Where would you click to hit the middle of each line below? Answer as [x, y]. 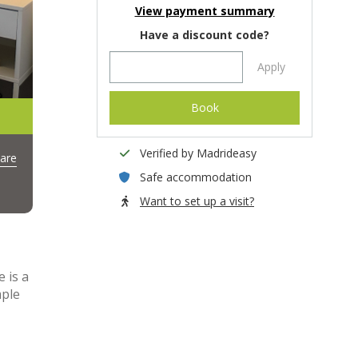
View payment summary [205, 11]
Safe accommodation [196, 177]
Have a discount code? [205, 35]
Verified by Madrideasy [198, 153]
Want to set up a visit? [197, 201]
